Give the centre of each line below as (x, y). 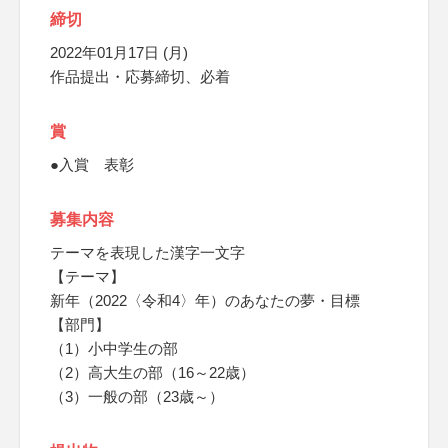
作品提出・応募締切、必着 (140, 76)
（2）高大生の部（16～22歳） (152, 372)
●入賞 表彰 (92, 164)
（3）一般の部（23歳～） (137, 396)
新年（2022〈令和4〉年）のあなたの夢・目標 (205, 300)
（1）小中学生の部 (114, 348)
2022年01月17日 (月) (119, 52)
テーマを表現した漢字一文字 (147, 252)
